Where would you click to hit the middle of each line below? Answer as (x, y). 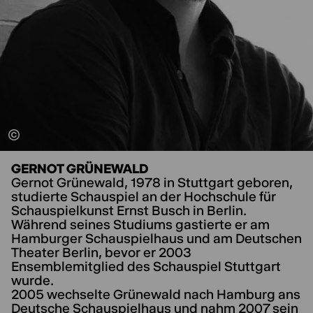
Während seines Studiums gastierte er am (140, 225)
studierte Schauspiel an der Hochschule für (144, 197)
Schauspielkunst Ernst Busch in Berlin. (129, 211)
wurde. (32, 281)
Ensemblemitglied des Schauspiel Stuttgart (146, 267)
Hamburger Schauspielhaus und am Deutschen (156, 239)
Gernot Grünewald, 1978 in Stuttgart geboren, (152, 183)
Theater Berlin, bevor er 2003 (101, 253)
